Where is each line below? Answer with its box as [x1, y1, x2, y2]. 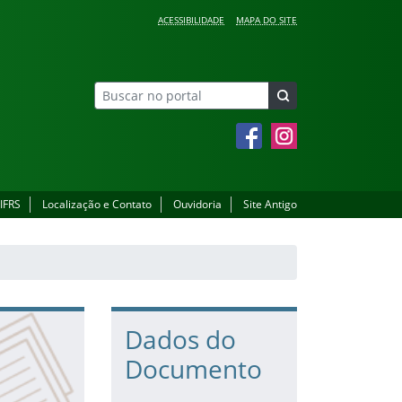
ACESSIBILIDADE [158, 13, 224, 26]
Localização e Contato [42, 197, 152, 212]
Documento [124, 352, 262, 386]
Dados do [124, 322, 236, 356]
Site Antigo [243, 197, 297, 212]
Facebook [235, 122, 275, 135]
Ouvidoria [173, 197, 222, 212]
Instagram [270, 122, 313, 135]
